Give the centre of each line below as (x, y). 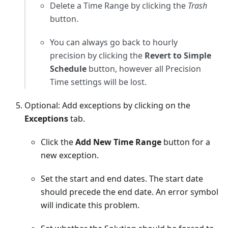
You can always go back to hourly (114, 42)
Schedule (68, 69)
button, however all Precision (144, 69)
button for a (186, 142)
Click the (58, 142)
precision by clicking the (97, 56)
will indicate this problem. (90, 205)
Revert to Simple (178, 56)
